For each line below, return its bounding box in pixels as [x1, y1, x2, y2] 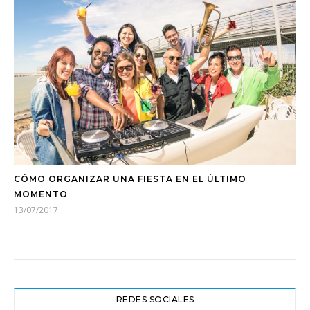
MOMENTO [14, 188, 68, 199]
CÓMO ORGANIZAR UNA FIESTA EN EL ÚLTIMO [14, 173, 246, 184]
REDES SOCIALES [116, 293, 194, 304]
